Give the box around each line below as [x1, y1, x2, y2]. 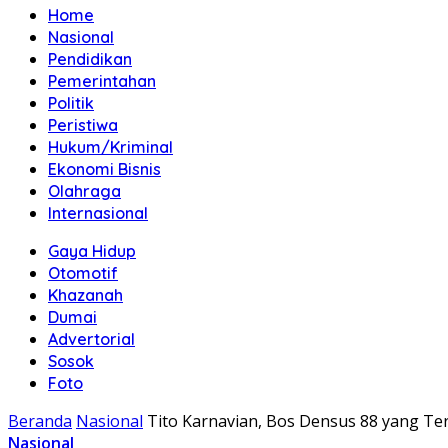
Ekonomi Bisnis [48, 159, 161, 179]
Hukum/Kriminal [48, 137, 173, 157]
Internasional [48, 203, 148, 223]
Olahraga [48, 181, 121, 201]
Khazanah [48, 285, 123, 305]
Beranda [8, 410, 72, 432]
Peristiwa [48, 115, 118, 135]
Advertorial [48, 329, 135, 349]
